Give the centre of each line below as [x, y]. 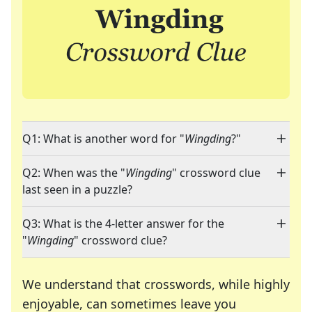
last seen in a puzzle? [77, 190]
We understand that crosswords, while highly [156, 284]
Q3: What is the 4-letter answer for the [123, 224]
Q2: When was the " [74, 173]
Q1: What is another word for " [103, 139]
